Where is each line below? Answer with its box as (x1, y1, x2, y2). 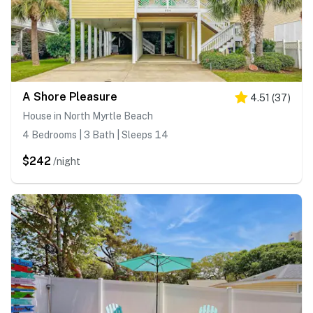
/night (53, 156, 80, 168)
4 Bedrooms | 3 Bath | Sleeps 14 (22, 129, 168, 141)
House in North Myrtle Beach (22, 110, 153, 122)
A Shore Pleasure (22, 90, 117, 104)
